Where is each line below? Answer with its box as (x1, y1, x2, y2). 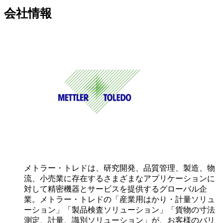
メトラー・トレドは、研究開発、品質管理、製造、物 (24, 164, 215, 173)
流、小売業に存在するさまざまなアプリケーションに (24, 174, 215, 183)
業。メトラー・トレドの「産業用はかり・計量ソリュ (24, 195, 215, 204)
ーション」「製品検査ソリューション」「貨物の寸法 (24, 206, 215, 215)
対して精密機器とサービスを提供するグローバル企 (24, 185, 207, 194)
